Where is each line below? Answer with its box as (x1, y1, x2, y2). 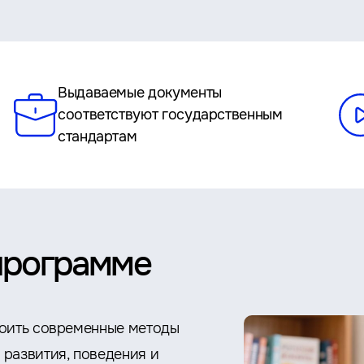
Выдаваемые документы (58, 84, 222, 102)
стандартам (58, 128, 137, 145)
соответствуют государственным (58, 106, 283, 123)
